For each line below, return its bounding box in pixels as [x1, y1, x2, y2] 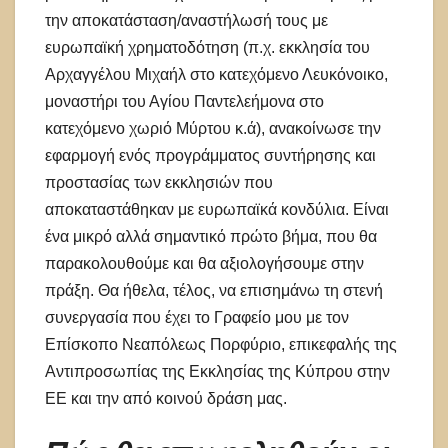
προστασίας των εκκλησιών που [45, 173, 273, 191]
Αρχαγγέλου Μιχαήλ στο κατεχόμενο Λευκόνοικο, [45, 65, 388, 83]
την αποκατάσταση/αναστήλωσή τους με [45, 11, 328, 29]
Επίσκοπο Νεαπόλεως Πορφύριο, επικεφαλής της [45, 335, 397, 353]
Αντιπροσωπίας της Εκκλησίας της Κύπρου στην [45, 362, 390, 380]
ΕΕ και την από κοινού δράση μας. [45, 389, 287, 407]
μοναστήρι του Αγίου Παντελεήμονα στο [45, 92, 324, 110]
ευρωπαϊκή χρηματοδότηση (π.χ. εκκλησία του [45, 38, 370, 56]
